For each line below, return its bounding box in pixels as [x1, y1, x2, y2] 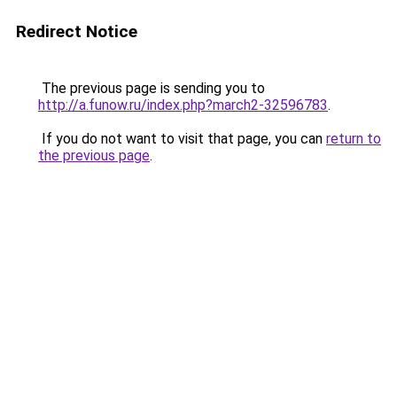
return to [326, 130, 381, 147]
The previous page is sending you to [38, 80, 265, 97]
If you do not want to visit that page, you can [38, 130, 326, 147]
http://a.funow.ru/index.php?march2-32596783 [38, 97, 328, 113]
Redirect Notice [16, 21, 137, 42]
